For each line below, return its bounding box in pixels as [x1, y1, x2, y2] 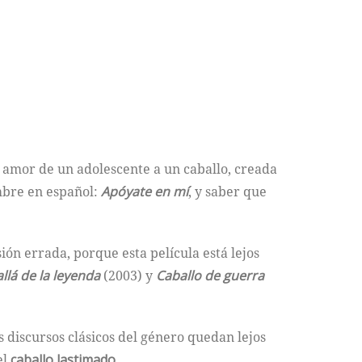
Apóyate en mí [101, 183, 188, 201]
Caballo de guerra [156, 267, 264, 285]
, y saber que [188, 183, 267, 201]
